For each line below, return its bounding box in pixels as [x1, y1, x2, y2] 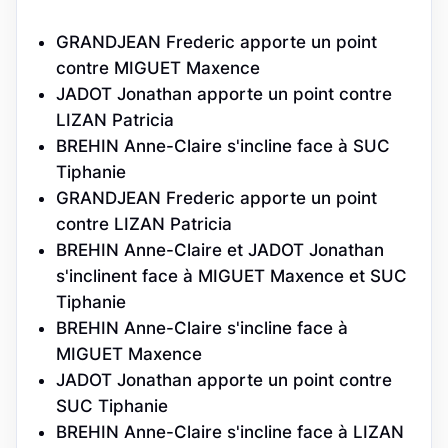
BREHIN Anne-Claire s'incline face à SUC [56, 135, 390, 156]
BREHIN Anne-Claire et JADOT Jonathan [56, 239, 384, 260]
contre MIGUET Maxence [56, 57, 260, 78]
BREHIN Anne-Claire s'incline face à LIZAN [56, 421, 404, 442]
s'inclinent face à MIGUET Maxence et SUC [56, 265, 407, 286]
